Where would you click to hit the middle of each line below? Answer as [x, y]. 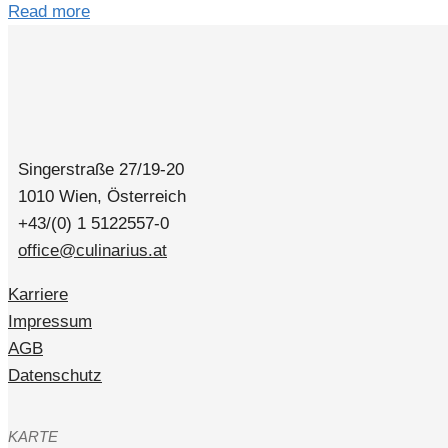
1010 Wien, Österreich [97, 197]
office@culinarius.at [92, 251]
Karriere [38, 295]
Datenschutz [55, 376]
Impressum [50, 322]
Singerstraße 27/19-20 [96, 170]
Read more [49, 12]
